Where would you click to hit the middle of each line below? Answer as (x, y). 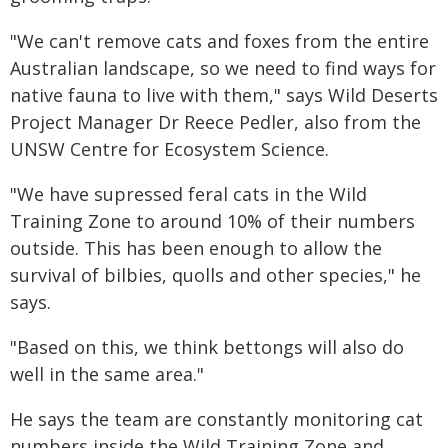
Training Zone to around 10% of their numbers (212, 221)
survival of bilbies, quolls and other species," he (215, 275)
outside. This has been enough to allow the (196, 248)
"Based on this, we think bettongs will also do (207, 347)
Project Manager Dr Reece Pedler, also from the (215, 122)
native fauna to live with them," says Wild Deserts (224, 95)
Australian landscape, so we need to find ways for (223, 68)
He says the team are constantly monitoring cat (216, 419)
